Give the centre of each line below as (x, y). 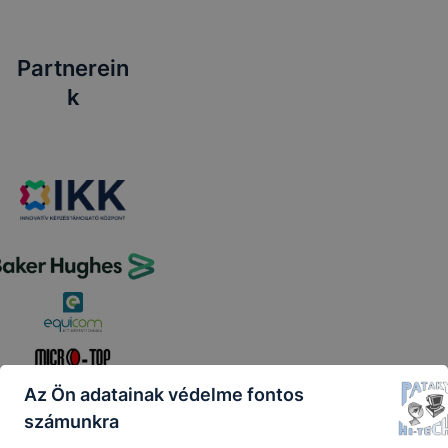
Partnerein (73, 67)
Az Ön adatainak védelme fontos (164, 394)
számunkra (71, 421)
